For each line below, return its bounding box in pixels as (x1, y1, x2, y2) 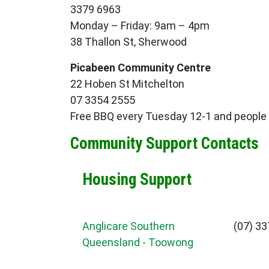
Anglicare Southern (82, 220, 175, 233)
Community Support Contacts (70, 134, 259, 154)
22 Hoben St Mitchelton (70, 77, 184, 91)
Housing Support (82, 170, 192, 190)
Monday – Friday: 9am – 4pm (70, 19, 210, 32)
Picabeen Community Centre (70, 61, 211, 74)
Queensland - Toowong (82, 236, 193, 249)
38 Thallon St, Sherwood (70, 35, 187, 49)
